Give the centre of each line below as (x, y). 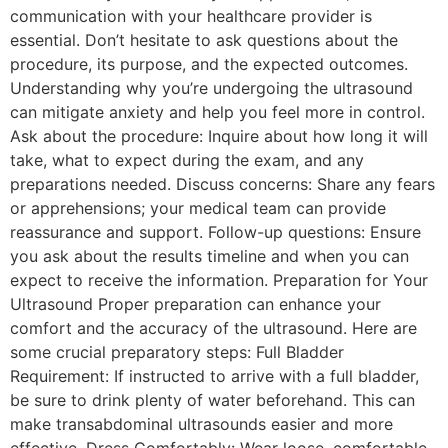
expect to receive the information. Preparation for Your (219, 279)
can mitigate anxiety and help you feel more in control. (217, 111)
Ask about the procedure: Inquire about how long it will (219, 135)
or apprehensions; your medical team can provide (198, 207)
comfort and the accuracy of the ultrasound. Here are (213, 327)
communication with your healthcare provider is (191, 15)
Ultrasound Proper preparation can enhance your (195, 303)
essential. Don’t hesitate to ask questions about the (204, 39)
